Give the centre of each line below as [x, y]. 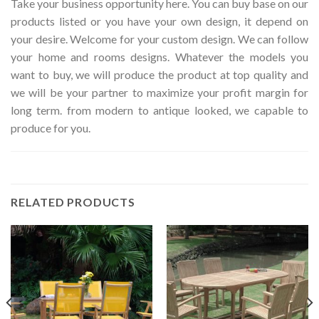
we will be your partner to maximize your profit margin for [159, 92]
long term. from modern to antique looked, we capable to [159, 110]
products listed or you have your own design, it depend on [159, 21]
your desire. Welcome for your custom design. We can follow [159, 38]
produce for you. [51, 127]
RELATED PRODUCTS [73, 202]
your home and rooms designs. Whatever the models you [159, 56]
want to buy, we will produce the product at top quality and [159, 74]
